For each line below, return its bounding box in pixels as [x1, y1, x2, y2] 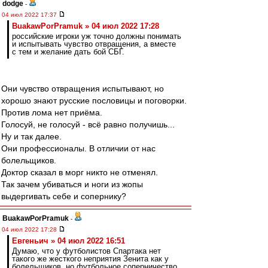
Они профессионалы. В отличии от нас [1, 144, 156, 153]
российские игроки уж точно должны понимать [12, 32, 181, 41]
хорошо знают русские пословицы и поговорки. [1, 96, 187, 105]
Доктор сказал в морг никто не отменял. [1, 167, 158, 177]
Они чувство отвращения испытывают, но [1, 84, 164, 93]
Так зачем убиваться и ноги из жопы [1, 179, 143, 189]
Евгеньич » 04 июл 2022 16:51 [12, 236, 125, 245]
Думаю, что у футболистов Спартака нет [12, 246, 161, 255]
